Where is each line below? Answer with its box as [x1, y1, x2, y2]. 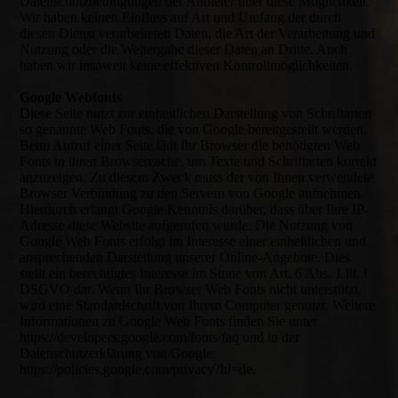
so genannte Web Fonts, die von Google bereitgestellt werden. [20, 122, 368, 137]
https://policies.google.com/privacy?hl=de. [20, 362, 257, 377]
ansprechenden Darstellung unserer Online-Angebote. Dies [20, 250, 351, 265]
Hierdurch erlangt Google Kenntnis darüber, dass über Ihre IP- [20, 202, 370, 217]
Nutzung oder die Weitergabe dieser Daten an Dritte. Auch [20, 42, 348, 57]
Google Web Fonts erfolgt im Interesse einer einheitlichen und [20, 234, 367, 249]
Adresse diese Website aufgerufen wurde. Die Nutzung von [20, 218, 354, 233]
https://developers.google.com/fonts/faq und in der [20, 330, 300, 345]
